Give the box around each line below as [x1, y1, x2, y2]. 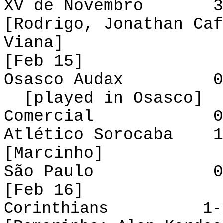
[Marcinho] [4, 144, 104, 163]
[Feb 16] [4, 181, 84, 200]
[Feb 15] [4, 52, 84, 71]
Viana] [4, 33, 64, 52]
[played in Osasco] [4, 89, 203, 108]
